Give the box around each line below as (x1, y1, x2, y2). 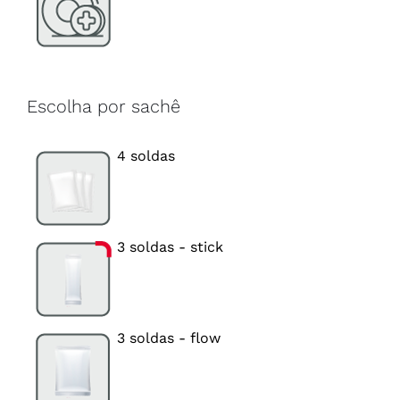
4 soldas (117, 146, 175, 164)
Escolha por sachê (27, 96, 180, 118)
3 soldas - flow (117, 329, 221, 346)
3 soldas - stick (117, 237, 223, 255)
